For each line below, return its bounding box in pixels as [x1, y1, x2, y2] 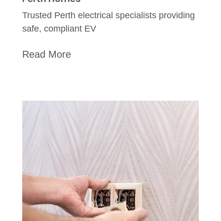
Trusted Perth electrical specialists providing [22, 10, 195, 21]
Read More [22, 49, 71, 60]
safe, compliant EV [22, 24, 96, 34]
